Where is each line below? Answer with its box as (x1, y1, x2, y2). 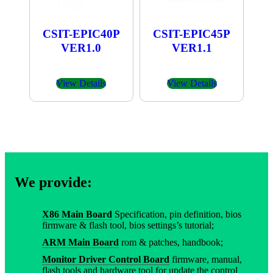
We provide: (15, 174, 92, 191)
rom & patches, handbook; (119, 237, 223, 248)
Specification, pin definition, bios (112, 209, 241, 220)
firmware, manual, (169, 254, 242, 265)
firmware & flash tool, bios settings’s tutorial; (42, 220, 214, 231)
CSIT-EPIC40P (42, 27, 120, 41)
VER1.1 (171, 41, 212, 55)
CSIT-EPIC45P (153, 27, 231, 41)
